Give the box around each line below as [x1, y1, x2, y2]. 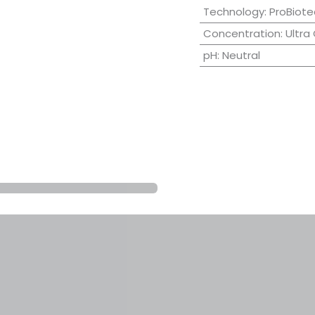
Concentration [202, 26, 281, 41]
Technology [202, 4, 264, 20]
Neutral [221, 48, 260, 63]
